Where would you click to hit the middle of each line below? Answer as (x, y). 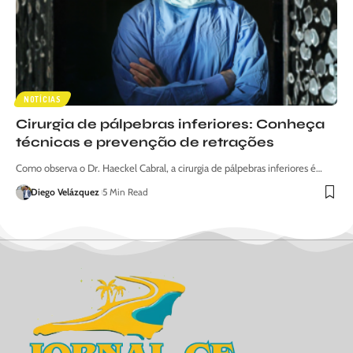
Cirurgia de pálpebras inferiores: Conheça (170, 124)
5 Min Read (125, 191)
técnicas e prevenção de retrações (145, 142)
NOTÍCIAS (43, 99)
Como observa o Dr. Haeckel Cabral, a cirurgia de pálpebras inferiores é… (169, 167)
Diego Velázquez (65, 191)
